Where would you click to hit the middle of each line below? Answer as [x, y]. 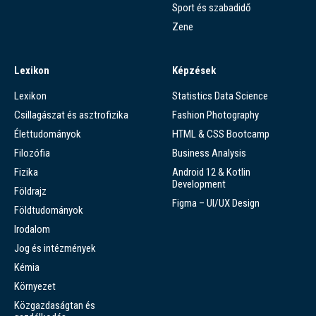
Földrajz [30, 192]
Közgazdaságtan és [55, 306]
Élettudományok [48, 134]
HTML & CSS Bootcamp [221, 134]
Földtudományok [49, 211]
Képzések [194, 71]
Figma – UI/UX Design [216, 203]
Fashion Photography [215, 115]
